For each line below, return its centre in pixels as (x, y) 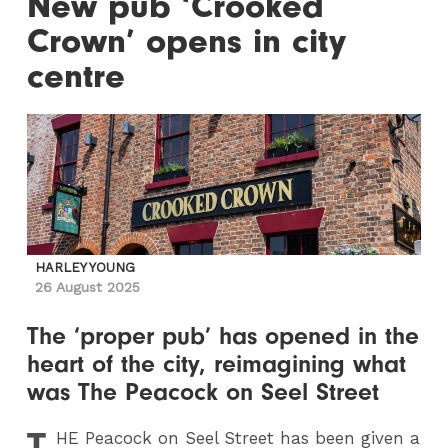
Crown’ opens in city (187, 41)
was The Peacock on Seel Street (203, 392)
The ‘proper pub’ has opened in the (223, 336)
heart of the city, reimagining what (217, 364)
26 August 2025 (88, 287)
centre (76, 76)
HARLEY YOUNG (85, 267)
